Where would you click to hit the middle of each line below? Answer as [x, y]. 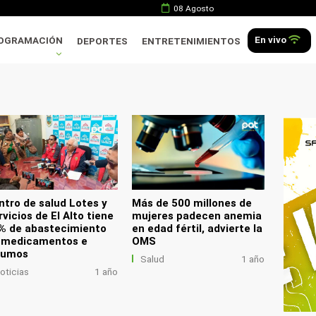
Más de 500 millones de [192, 203]
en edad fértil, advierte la [197, 228]
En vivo [272, 39]
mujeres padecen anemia [197, 215]
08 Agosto [191, 8]
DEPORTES [103, 41]
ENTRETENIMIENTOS [192, 41]
